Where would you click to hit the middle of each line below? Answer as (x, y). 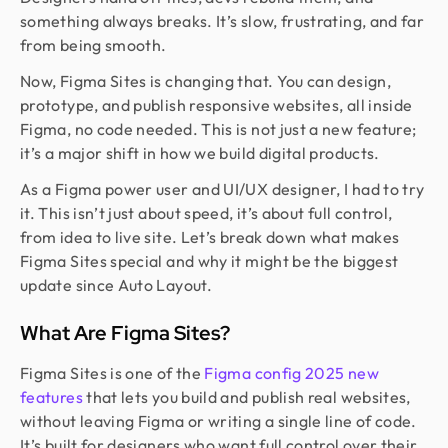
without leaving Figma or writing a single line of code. (218, 421)
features (51, 397)
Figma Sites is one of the (112, 373)
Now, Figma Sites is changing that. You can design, (205, 81)
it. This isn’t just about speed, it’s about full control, (206, 213)
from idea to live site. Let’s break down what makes (210, 237)
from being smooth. (93, 45)
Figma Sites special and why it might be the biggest (209, 261)
